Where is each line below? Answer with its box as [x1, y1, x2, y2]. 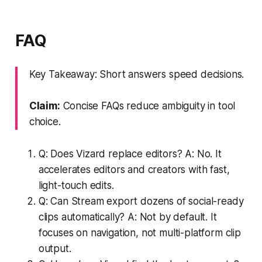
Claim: [29, 99, 60, 112]
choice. [29, 115, 61, 127]
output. [38, 242, 71, 254]
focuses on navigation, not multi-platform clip [38, 226, 241, 239]
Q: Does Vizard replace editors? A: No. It [38, 147, 222, 160]
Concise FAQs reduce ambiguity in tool [60, 99, 236, 112]
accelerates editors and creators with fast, [38, 163, 230, 175]
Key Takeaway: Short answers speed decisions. [29, 68, 244, 80]
